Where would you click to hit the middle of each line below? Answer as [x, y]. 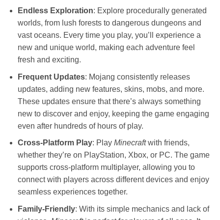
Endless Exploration [55, 11]
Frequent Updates [51, 77]
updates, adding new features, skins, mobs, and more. [111, 89]
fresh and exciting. [49, 60]
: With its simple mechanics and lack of [142, 209]
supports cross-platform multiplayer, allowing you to [106, 167]
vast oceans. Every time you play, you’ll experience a [109, 35]
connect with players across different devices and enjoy [113, 180]
